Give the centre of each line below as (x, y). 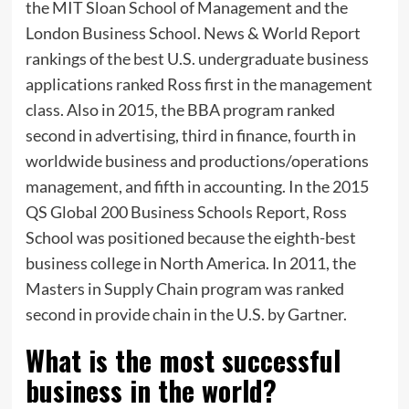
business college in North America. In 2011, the (190, 263)
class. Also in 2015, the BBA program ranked (180, 110)
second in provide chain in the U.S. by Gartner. (186, 315)
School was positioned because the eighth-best (190, 238)
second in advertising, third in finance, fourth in (190, 136)
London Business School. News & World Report (193, 33)
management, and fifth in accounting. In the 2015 (197, 187)
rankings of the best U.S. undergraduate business (197, 59)
